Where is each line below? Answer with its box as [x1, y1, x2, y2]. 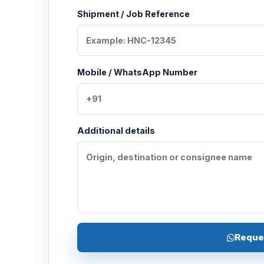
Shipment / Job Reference [77, 9, 190, 19]
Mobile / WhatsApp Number [77, 67, 197, 77]
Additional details [77, 126, 155, 136]
